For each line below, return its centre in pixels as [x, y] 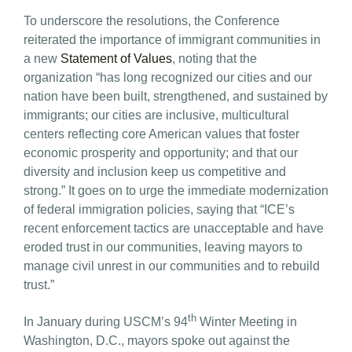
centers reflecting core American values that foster [161, 134]
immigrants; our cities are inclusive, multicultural [156, 115]
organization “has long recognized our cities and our [168, 77]
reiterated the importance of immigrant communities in [172, 39]
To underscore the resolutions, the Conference [152, 20]
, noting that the [214, 58]
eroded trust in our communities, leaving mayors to [163, 247]
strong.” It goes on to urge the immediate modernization [176, 190]
